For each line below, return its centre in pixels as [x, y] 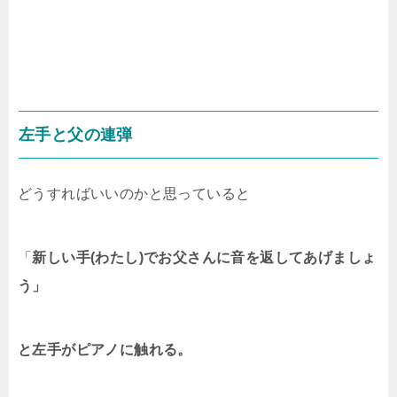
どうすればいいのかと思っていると [134, 194]
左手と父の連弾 [76, 135]
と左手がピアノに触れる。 [105, 350]
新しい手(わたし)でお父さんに [132, 257]
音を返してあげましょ [304, 257]
